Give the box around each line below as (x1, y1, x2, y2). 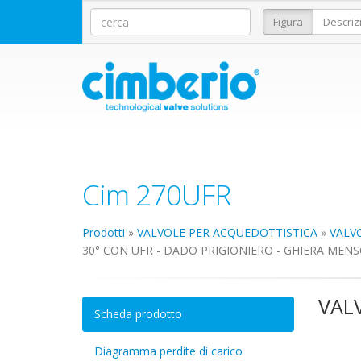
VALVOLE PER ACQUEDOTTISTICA (137, 225, 317, 241)
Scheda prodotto (94, 306, 182, 322)
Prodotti (82, 225, 125, 241)
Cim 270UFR (82, 176, 230, 214)
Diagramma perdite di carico (94, 343, 243, 359)
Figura (272, 15, 303, 29)
